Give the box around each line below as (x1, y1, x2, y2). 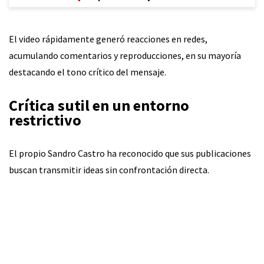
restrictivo (9, 110, 81, 130)
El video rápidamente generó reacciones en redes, (9, 33, 207, 45)
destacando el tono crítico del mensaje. (9, 66, 166, 78)
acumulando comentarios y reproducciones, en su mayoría (9, 49, 241, 62)
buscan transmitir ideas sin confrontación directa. (9, 164, 209, 176)
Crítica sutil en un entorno (9, 95, 189, 115)
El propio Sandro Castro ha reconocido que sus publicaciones (9, 147, 251, 160)
